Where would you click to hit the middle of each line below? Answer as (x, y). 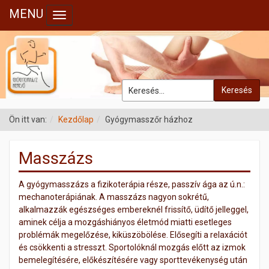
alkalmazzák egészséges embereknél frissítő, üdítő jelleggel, (134, 210)
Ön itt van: (28, 120)
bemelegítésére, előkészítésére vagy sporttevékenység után (133, 260)
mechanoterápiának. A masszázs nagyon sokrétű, (114, 197)
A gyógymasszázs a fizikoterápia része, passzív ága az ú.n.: (132, 185)
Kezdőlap (76, 120)
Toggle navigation (92, 17)
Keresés (237, 90)
